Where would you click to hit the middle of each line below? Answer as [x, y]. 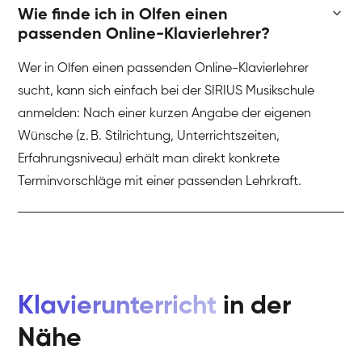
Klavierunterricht [118, 306]
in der [254, 306]
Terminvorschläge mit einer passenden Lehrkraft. [160, 182]
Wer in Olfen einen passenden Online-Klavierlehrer [164, 69]
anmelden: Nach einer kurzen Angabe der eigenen [165, 114]
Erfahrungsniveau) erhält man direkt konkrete [149, 160]
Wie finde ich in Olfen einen [123, 16]
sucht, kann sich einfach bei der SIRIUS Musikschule [166, 92]
